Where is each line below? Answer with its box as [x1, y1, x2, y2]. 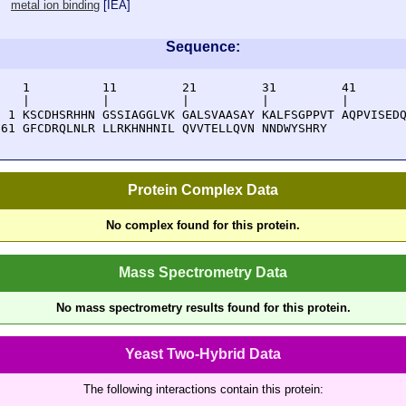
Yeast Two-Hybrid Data [125, 345, 281, 362]
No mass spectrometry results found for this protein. [55, 300, 351, 314]
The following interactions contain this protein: [82, 382, 324, 396]
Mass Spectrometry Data [119, 264, 287, 280]
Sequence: [166, 39, 240, 54]
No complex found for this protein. [106, 218, 300, 233]
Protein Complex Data [128, 182, 278, 198]
